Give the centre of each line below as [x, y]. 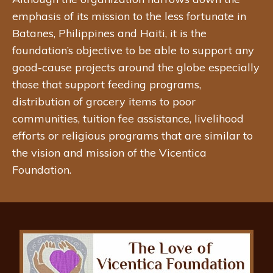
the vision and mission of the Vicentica [109, 152]
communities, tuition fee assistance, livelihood [128, 118]
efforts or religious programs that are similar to [133, 135]
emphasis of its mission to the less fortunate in [129, 16]
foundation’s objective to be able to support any [133, 50]
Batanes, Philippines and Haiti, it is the [109, 33]
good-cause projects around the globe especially [136, 67]
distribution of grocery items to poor [104, 101]
